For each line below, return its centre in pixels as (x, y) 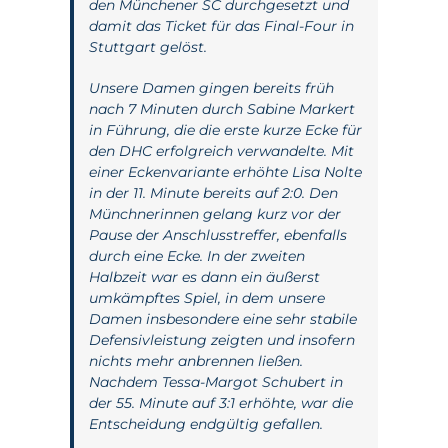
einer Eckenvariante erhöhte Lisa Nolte (225, 172)
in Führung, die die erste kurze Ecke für (225, 130)
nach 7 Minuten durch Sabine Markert (222, 109)
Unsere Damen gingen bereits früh (211, 88)
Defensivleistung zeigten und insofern (222, 340)
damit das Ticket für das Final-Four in (221, 26)
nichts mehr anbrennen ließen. (196, 361)
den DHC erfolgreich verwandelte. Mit (221, 151)
